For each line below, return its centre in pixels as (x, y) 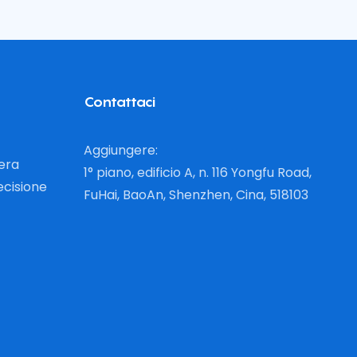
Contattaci (119, 101)
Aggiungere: (120, 151)
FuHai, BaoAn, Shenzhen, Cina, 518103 (196, 195)
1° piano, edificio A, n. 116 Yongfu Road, (197, 173)
